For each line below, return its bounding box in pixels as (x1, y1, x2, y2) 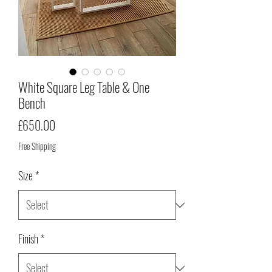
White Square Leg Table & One (18, 77, 149, 97)
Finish (18, 231, 38, 247)
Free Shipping (18, 140, 56, 153)
